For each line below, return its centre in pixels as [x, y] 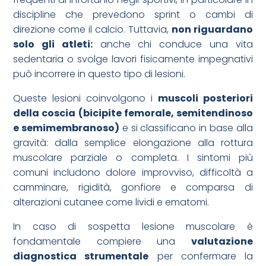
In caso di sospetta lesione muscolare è [133, 227]
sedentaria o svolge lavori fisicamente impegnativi [133, 59]
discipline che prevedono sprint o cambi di [133, 15]
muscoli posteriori [205, 99]
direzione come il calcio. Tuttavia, [92, 30]
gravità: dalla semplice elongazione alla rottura [133, 143]
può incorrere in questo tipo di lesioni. [99, 74]
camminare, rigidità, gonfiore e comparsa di [133, 188]
